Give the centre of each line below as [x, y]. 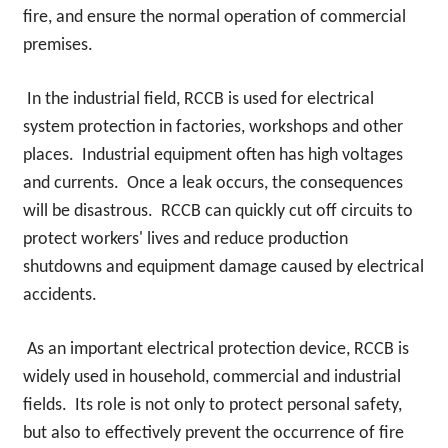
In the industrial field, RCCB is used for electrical [200, 99]
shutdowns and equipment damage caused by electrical [223, 267]
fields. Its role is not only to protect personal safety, [212, 405]
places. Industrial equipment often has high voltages [212, 155]
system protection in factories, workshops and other [212, 127]
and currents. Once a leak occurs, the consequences [212, 183]
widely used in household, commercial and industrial [211, 377]
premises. [57, 45]
